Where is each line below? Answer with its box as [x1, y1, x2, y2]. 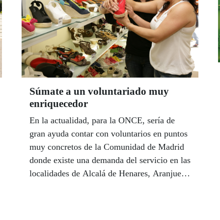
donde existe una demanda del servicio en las [29, 155, 191, 165]
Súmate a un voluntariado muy [29, 85, 169, 98]
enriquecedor [29, 98, 88, 110]
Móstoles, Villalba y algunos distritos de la [29, 182, 182, 192]
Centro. [29, 208, 56, 219]
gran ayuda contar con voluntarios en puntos [29, 129, 188, 139]
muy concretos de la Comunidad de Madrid [29, 142, 184, 152]
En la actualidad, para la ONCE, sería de [29, 115, 175, 126]
